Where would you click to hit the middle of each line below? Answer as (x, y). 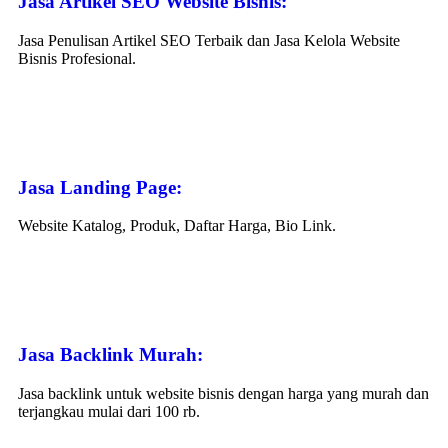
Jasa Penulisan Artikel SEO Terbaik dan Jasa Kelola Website (209, 40)
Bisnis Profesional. (77, 58)
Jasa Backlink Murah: (110, 355)
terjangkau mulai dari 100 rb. (109, 411)
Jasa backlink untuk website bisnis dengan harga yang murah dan (223, 393)
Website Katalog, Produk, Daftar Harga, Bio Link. (177, 226)
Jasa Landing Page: (100, 187)
